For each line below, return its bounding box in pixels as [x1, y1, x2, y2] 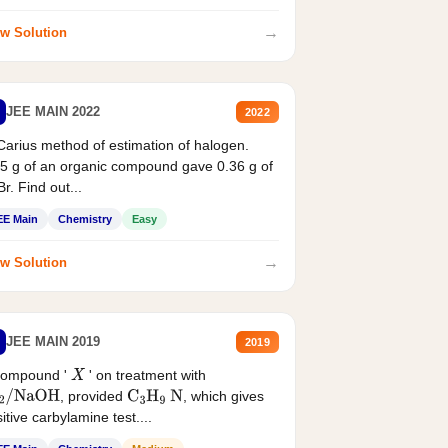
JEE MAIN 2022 [5, 104, 100, 120]
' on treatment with [84, 366, 210, 383]
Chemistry [57, 212, 112, 225]
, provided [60, 387, 128, 404]
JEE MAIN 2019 [5, 334, 100, 350]
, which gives [183, 387, 265, 404]
